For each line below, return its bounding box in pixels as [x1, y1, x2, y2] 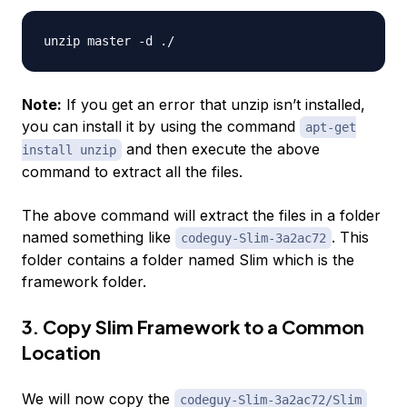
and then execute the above [122, 140, 320, 159]
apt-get [305, 120, 356, 135]
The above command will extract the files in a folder [22, 206, 381, 225]
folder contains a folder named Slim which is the [22, 251, 354, 270]
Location [22, 341, 101, 364]
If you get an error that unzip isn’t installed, [66, 95, 365, 114]
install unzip [22, 143, 116, 158]
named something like [22, 228, 175, 247]
